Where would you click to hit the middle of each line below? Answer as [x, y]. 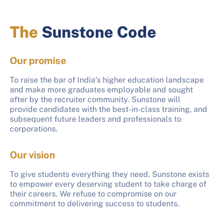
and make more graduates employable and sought [101, 90]
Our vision [33, 155]
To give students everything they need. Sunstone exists [109, 175]
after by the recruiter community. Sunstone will [95, 100]
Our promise [38, 61]
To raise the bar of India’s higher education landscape [107, 80]
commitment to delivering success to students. [95, 204]
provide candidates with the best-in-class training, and [109, 109]
